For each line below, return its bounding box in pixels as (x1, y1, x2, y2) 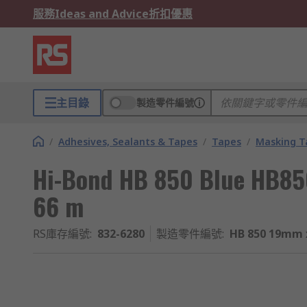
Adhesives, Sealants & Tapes (58, 135, 197, 148)
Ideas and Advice (55, 6, 149, 21)
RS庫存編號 (33, 226, 90, 241)
